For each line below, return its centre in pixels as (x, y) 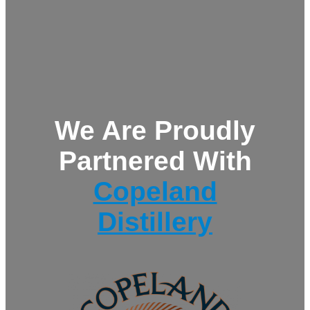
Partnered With (155, 161)
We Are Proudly (155, 130)
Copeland (155, 191)
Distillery (155, 221)
